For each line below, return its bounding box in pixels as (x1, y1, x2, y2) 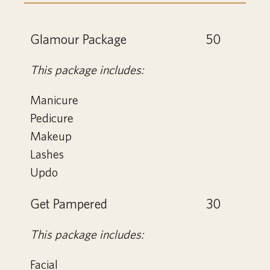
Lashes (30, 147, 64, 162)
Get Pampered (30, 196, 107, 212)
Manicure (30, 93, 78, 107)
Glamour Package (30, 31, 127, 47)
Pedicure (30, 111, 74, 125)
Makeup (30, 129, 72, 143)
